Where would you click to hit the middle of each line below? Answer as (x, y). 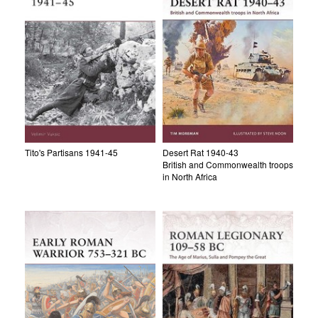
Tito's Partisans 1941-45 (71, 152)
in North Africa (190, 176)
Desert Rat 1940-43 (201, 152)
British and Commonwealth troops (228, 164)
